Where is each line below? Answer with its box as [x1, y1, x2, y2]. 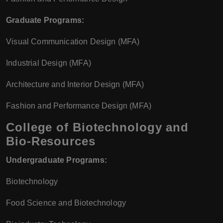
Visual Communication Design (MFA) [6, 37, 140, 46]
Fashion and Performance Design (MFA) [6, 102, 152, 110]
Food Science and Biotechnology [6, 199, 126, 207]
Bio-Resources [6, 134, 96, 148]
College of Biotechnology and [6, 120, 189, 134]
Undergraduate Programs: [6, 156, 107, 164]
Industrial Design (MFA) [6, 59, 91, 67]
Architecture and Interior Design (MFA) [6, 80, 144, 89]
